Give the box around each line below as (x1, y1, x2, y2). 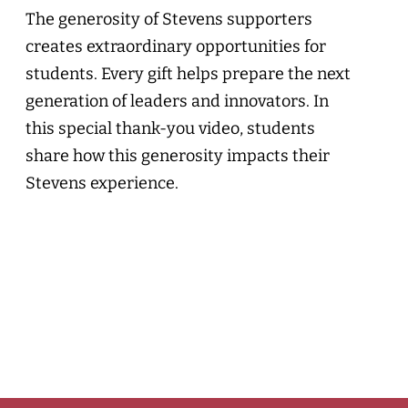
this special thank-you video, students (25, 118, 315, 138)
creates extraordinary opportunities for (25, 36, 326, 56)
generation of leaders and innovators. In (25, 91, 329, 111)
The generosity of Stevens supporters (25, 9, 312, 29)
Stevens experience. (25, 173, 178, 193)
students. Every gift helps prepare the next (25, 64, 351, 84)
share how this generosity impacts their (25, 146, 330, 166)
